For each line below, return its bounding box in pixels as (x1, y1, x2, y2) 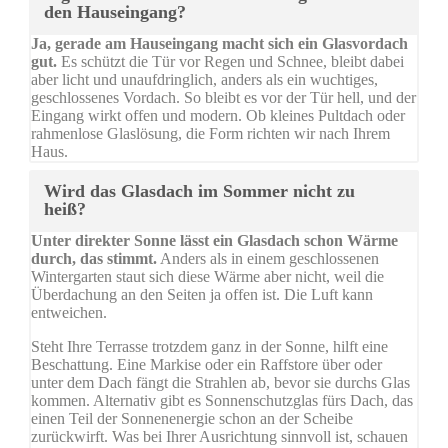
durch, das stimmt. (31, 250, 157, 268)
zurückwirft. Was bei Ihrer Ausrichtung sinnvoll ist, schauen (31, 428, 408, 446)
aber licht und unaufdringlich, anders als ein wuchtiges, (31, 71, 378, 89)
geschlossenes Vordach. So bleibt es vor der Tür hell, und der (31, 89, 416, 107)
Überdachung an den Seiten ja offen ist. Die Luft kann (31, 286, 373, 304)
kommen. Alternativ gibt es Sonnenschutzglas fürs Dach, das (31, 392, 413, 410)
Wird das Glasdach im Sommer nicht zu (44, 181, 355, 202)
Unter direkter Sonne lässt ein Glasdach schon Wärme (31, 232, 398, 250)
